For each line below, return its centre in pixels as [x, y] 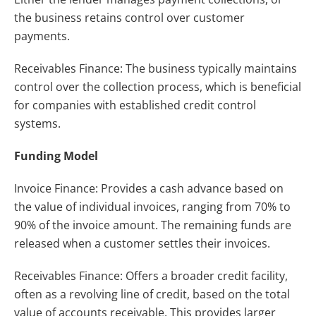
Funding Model [56, 156]
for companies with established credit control [135, 105]
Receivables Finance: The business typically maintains [156, 68]
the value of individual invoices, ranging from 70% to [152, 206]
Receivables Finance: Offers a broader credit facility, [151, 275]
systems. [37, 123]
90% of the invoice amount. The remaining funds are [153, 225]
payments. [42, 36]
